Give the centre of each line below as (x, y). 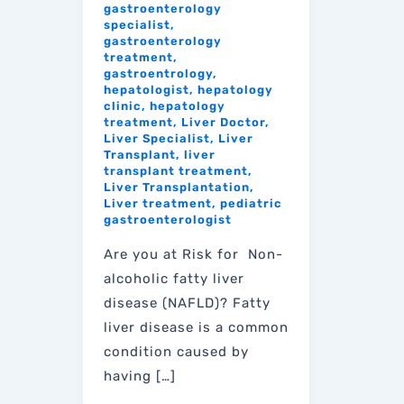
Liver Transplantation (176, 188)
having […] (139, 376)
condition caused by (176, 352)
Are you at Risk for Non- (193, 255)
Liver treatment (157, 204)
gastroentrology (158, 74)
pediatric (251, 204)
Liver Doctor (223, 123)
